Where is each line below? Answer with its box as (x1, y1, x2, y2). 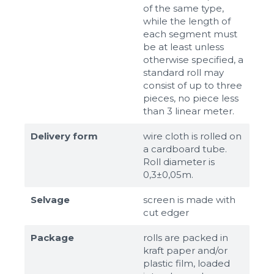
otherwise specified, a (143, 53, 243, 65)
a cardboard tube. (143, 143, 227, 155)
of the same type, (143, 2, 224, 14)
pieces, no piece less (143, 92, 239, 104)
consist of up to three (143, 79, 242, 91)
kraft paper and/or (143, 244, 228, 256)
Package (31, 231, 74, 243)
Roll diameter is (143, 155, 215, 168)
